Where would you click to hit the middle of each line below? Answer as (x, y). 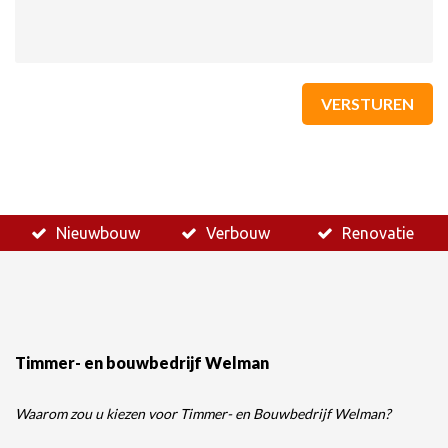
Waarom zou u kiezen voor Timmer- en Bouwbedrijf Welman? (203, 414)
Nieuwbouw (97, 233)
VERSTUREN (367, 104)
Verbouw (237, 233)
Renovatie (377, 233)
